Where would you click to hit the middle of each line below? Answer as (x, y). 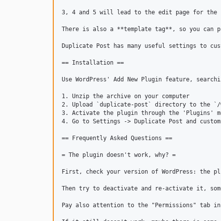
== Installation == (93, 63)
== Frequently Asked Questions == (117, 138)
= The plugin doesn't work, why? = (119, 155)
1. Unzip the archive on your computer (126, 96)
